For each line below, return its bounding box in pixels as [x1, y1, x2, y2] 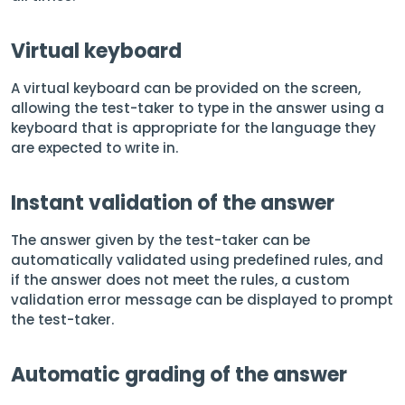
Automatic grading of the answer [11, 361, 347, 389]
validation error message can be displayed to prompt [11, 290, 393, 309]
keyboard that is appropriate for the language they [11, 118, 376, 137]
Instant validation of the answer [11, 189, 334, 217]
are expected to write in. [11, 138, 178, 157]
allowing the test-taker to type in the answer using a [11, 99, 384, 118]
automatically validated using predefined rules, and [11, 250, 383, 269]
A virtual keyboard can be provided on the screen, [11, 79, 361, 98]
